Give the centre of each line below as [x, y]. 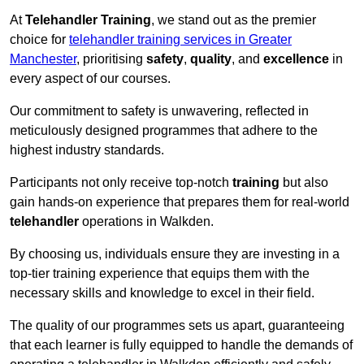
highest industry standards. [87, 150]
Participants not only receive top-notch [121, 183]
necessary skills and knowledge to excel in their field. [162, 293]
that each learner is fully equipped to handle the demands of [181, 345]
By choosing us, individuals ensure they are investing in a [175, 254]
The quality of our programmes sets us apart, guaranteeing [177, 326]
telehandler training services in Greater [180, 40]
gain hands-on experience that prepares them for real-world [180, 202]
